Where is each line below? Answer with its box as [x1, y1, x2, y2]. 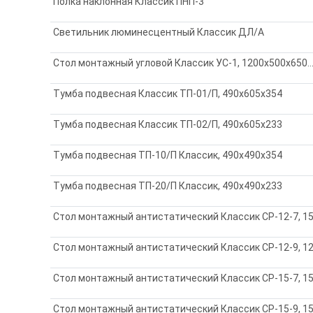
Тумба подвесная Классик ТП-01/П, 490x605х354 [53, 87, 283, 99]
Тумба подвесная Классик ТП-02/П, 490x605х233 [53, 118, 283, 130]
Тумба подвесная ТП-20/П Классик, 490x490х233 [53, 180, 283, 191]
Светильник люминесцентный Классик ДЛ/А [53, 26, 265, 38]
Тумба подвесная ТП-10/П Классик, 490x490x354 [53, 149, 283, 161]
